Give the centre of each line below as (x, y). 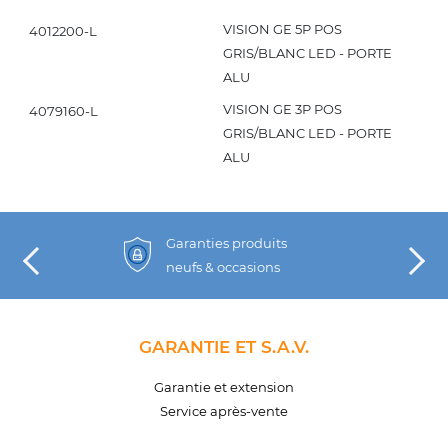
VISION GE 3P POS (282, 109)
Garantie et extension (224, 386)
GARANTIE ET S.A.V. (224, 346)
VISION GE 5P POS (282, 29)
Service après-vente (224, 410)
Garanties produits (227, 242)
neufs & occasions (223, 266)
